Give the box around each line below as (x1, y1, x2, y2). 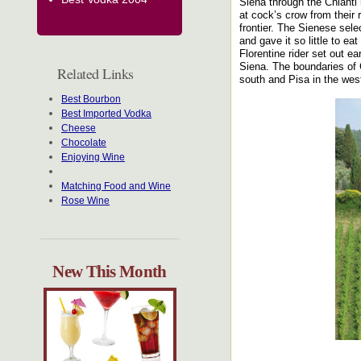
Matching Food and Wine (61, 180, 171, 192)
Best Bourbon (61, 93, 121, 105)
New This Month (52, 262, 167, 281)
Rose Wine (61, 195, 110, 206)
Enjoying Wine (61, 151, 125, 163)
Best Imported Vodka (61, 108, 151, 119)
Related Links (57, 64, 134, 83)
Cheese (61, 122, 96, 134)
